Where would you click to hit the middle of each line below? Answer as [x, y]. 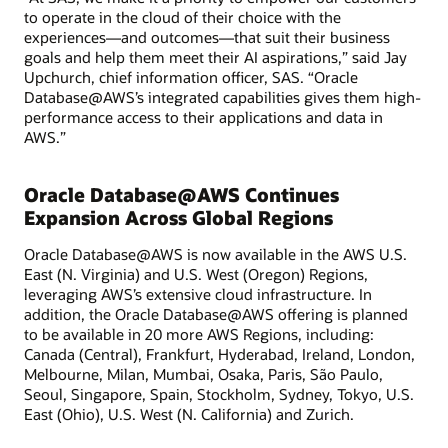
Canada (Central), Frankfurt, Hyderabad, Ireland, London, [219, 353]
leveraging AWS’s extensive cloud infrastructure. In [198, 293]
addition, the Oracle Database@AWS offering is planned [216, 313]
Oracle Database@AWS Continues [181, 195]
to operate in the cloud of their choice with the [182, 17]
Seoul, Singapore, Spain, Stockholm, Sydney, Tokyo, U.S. [219, 393]
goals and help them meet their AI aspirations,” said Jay [215, 57]
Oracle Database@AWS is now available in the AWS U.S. [215, 253]
